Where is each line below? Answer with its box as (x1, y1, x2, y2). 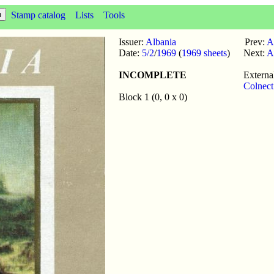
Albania (146, 37, 176, 47)
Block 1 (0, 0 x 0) (119, 92, 187, 102)
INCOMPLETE (119, 70, 187, 80)
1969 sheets (182, 48, 227, 58)
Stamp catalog (11, 10, 65, 20)
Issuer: (119, 37, 146, 47)
